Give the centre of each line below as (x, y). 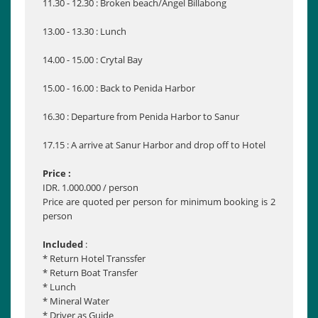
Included (64, 245)
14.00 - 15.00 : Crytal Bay (93, 60)
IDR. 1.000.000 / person (91, 188)
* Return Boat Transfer (90, 273)
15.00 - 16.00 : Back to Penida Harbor (119, 88)
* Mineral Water (76, 301)
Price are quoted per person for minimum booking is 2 (159, 202)
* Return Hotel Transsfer (94, 259)
